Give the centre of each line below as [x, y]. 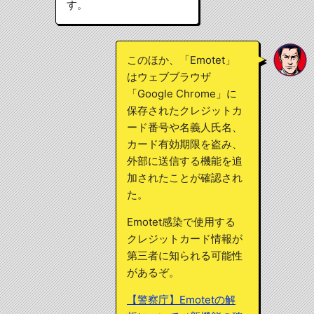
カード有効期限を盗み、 [185, 144]
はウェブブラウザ [169, 77]
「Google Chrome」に [182, 94]
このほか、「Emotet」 [181, 60]
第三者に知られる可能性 [185, 256]
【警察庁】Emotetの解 [181, 300]
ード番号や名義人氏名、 [185, 128]
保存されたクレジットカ [185, 111]
